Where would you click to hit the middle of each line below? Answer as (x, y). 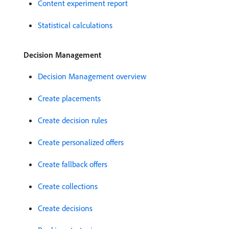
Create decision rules (73, 120)
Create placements (69, 98)
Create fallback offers (73, 164)
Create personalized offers (81, 142)
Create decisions (65, 208)
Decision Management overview (92, 76)
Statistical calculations (75, 25)
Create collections (68, 186)
